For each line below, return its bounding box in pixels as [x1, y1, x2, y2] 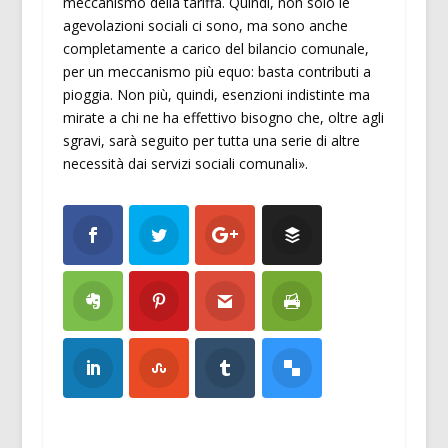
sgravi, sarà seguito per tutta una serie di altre [62, 130, 360, 150]
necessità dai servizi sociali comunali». [62, 153, 308, 173]
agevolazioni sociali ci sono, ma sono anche [62, 15, 348, 35]
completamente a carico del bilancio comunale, [62, 38, 369, 58]
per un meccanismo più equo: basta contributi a [62, 61, 371, 81]
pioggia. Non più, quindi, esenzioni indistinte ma [62, 84, 370, 104]
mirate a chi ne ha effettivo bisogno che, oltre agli [62, 107, 384, 127]
